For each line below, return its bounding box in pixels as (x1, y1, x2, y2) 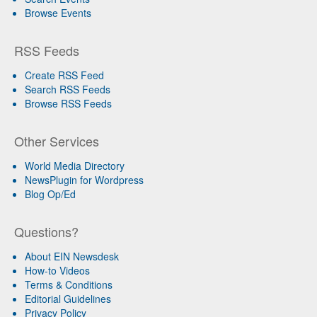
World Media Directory (25, 158, 125, 173)
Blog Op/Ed (25, 186, 76, 201)
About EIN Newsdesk (25, 248, 119, 263)
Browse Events (25, 5, 91, 20)
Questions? (14, 221, 79, 241)
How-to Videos (25, 263, 90, 277)
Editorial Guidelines (25, 291, 111, 306)
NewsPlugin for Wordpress (25, 172, 144, 187)
